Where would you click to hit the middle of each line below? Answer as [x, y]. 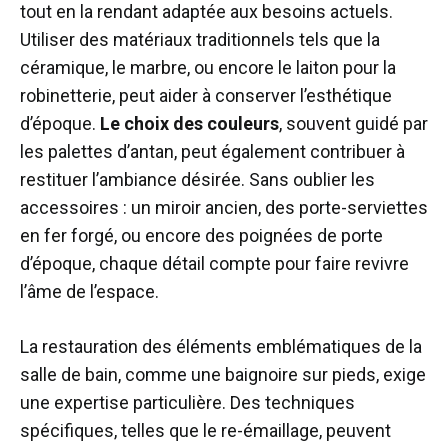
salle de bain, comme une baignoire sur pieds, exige [223, 374]
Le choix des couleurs [189, 123]
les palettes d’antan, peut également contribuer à [212, 151]
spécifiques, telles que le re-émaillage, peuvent [205, 430]
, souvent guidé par [353, 123]
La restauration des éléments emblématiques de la [221, 346]
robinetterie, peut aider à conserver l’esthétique [206, 95]
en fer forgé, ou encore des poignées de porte [201, 235]
